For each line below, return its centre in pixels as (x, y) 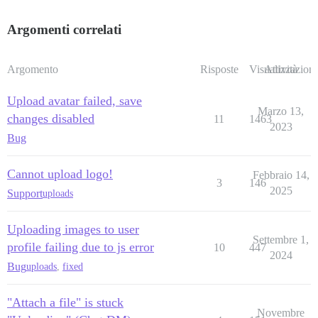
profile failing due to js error (81, 247)
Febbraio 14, (281, 175)
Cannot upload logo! (60, 174)
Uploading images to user (73, 229)
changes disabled (51, 118)
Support (25, 193)
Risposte (219, 69)
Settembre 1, (281, 239)
